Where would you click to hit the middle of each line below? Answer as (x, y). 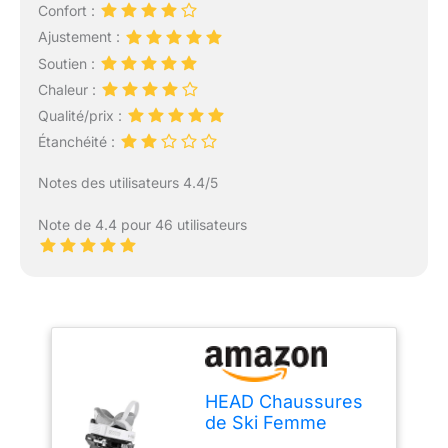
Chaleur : (68, 89)
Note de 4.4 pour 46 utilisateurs (142, 225)
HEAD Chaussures (284, 402)
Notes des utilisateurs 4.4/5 (127, 183)
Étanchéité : (78, 142)
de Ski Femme (266, 423)
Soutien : (68, 63)
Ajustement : (80, 37)
